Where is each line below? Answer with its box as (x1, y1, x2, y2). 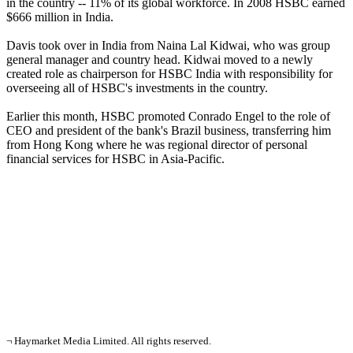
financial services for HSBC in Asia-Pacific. (6, 152, 228, 165)
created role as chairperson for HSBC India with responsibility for (6, 67, 333, 80)
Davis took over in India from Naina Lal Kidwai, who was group (6, 39, 330, 52)
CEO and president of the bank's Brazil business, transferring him (6, 124, 331, 137)
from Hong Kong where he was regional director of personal (6, 138, 307, 151)
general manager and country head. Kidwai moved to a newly (6, 53, 313, 66)
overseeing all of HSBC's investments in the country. (6, 81, 268, 95)
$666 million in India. (6, 10, 113, 24)
